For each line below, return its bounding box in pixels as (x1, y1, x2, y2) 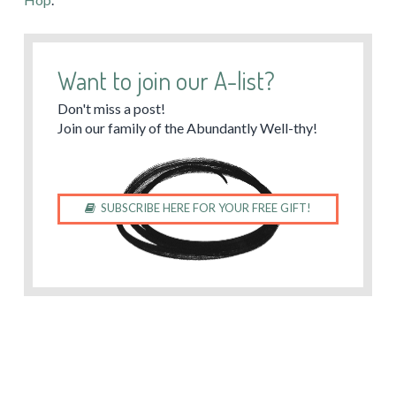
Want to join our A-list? (57, 65, 275, 97)
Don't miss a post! (57, 99, 165, 117)
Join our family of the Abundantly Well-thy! (57, 118, 317, 136)
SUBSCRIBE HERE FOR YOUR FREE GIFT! (101, 200, 312, 215)
